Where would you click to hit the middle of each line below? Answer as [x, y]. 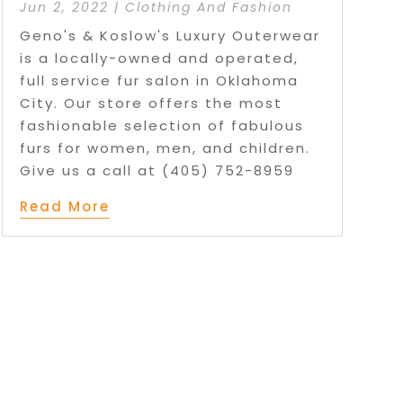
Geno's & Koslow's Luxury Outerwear [170, 36]
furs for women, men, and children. [165, 148]
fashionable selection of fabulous [161, 126]
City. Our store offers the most [151, 103]
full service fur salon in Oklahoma [159, 81]
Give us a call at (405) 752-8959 [157, 171]
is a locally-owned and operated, [159, 58]
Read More [64, 207]
